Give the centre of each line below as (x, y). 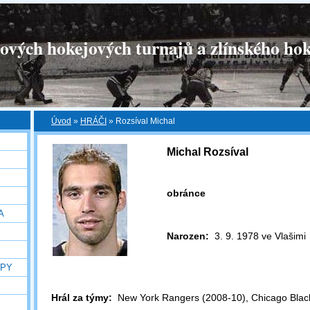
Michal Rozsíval (208, 152)
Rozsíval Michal (145, 121)
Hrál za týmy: (82, 298)
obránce (186, 193)
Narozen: (188, 236)
